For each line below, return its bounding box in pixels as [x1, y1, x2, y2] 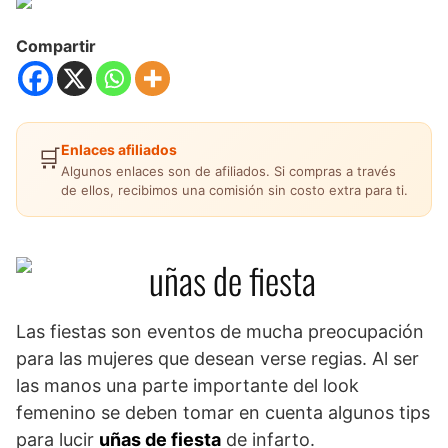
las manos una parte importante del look [16, 374, 359, 396]
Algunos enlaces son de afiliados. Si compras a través [61, 162, 396, 179]
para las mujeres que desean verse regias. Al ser [16, 347, 419, 369]
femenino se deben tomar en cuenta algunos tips [16, 401, 430, 423]
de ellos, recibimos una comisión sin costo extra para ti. [61, 181, 408, 198]
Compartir [16, 35, 96, 56]
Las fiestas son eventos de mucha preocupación [16, 320, 424, 342]
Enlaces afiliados [61, 140, 177, 158]
